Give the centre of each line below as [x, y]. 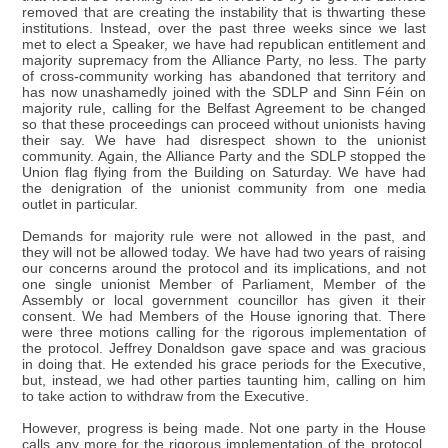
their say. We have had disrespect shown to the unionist [224, 140]
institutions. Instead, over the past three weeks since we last [224, 28]
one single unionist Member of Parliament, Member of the [224, 284]
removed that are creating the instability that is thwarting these [224, 12]
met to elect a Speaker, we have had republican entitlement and [224, 44]
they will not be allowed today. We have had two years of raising [224, 252]
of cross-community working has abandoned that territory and [224, 76]
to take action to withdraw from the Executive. [166, 396]
